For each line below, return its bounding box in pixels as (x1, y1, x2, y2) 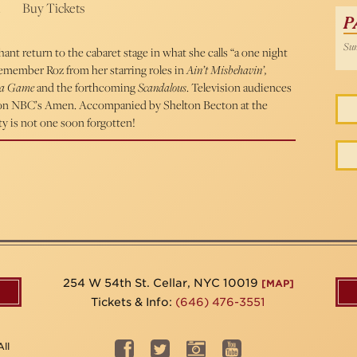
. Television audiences (186, 79, 292, 96)
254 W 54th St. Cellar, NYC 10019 (62, 277, 261, 289)
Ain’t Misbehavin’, (186, 61, 267, 78)
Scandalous (138, 79, 186, 96)
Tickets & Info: (91, 296, 176, 308)
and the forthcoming (34, 79, 138, 96)
